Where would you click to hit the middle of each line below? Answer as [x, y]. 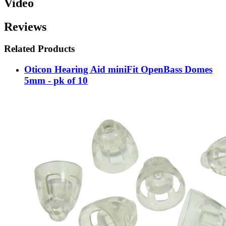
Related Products [39, 49]
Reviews [25, 26]
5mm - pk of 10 [56, 81]
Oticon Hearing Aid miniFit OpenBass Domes [118, 70]
